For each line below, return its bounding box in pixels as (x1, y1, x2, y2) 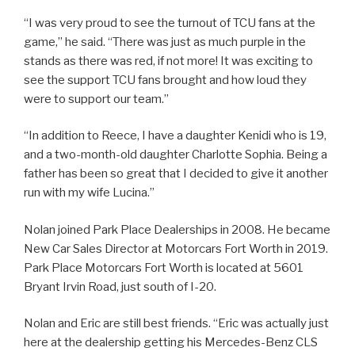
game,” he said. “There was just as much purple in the (24, 34, 306, 49)
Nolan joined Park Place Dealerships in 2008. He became (24, 222, 330, 237)
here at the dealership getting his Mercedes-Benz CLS (24, 335, 318, 350)
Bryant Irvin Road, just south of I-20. (24, 279, 216, 294)
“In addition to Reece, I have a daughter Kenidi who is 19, (24, 128, 326, 143)
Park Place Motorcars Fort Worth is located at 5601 (24, 260, 303, 275)
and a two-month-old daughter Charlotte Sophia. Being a (24, 147, 327, 162)
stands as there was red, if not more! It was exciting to (24, 53, 313, 68)
